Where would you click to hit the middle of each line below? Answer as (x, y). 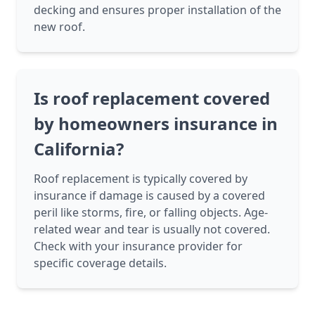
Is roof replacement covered (152, 98)
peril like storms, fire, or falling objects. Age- (151, 213)
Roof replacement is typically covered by (141, 179)
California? (79, 149)
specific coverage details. (100, 263)
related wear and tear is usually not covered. (152, 230)
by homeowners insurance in (156, 124)
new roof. (59, 27)
